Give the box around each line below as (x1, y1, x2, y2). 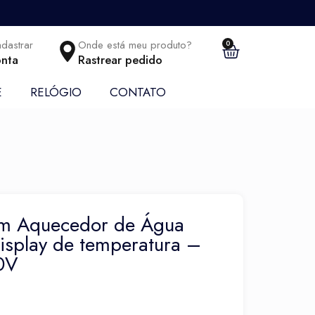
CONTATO (109, 84, 166, 101)
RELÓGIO (30, 84, 82, 101)
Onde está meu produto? (77, 37, 192, 53)
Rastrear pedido (77, 51, 162, 68)
